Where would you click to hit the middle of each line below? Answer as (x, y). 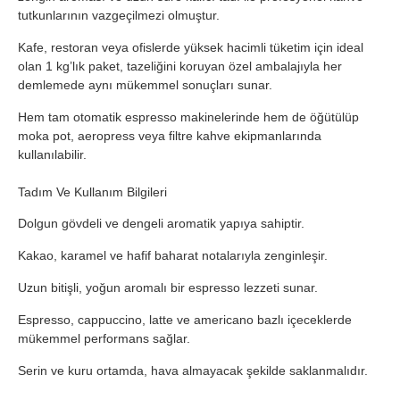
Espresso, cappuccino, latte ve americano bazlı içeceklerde (185, 320)
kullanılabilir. (52, 154)
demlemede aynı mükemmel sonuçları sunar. (145, 85)
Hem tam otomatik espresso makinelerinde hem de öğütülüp (188, 117)
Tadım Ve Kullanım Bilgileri (92, 192)
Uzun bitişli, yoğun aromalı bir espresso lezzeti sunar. (168, 287)
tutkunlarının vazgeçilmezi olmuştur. (119, 15)
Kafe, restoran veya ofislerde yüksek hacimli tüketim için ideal (191, 47)
